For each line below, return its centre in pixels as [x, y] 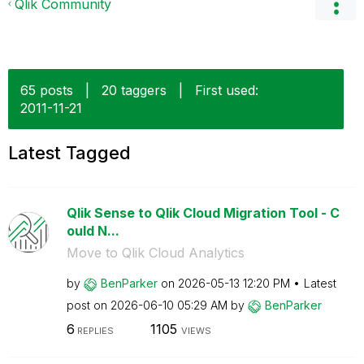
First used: [227, 90]
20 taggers [134, 90]
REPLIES [94, 330]
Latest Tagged [69, 153]
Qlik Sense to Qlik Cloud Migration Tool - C [203, 213]
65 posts [47, 90]
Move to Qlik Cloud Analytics [155, 253]
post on [88, 305]
